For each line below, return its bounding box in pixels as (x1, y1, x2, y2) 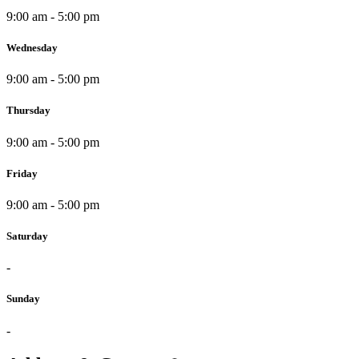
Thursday (6, 104, 50, 117)
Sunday (6, 292, 40, 305)
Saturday (6, 230, 48, 243)
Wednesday (6, 42, 58, 54)
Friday (6, 167, 38, 179)
